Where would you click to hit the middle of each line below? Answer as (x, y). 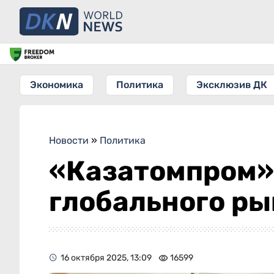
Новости (69, 140)
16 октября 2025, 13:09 (106, 258)
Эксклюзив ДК (232, 85)
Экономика (57, 85)
